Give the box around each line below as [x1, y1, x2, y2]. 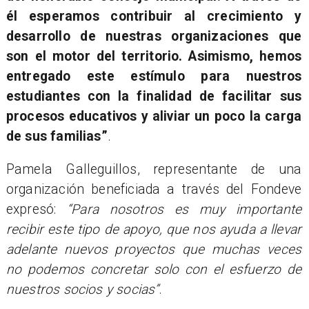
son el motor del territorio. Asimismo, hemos [6, 48, 302, 64]
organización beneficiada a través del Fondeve [6, 181, 302, 197]
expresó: [6, 201, 68, 217]
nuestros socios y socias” [6, 281, 159, 297]
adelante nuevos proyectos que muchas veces [6, 241, 302, 257]
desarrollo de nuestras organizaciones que [6, 28, 302, 44]
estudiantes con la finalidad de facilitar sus [6, 88, 302, 104]
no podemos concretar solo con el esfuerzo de [6, 261, 302, 277]
